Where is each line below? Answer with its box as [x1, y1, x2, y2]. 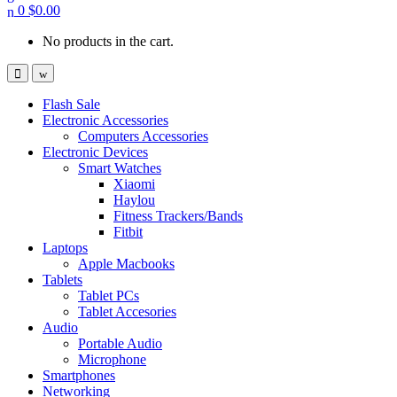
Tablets [43, 271, 82, 287]
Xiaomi [113, 175, 155, 191]
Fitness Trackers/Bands [113, 207, 243, 223]
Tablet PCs [78, 287, 139, 303]
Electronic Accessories [43, 112, 168, 128]
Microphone [78, 351, 146, 367]
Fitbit [113, 223, 143, 239]
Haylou [113, 191, 155, 207]
